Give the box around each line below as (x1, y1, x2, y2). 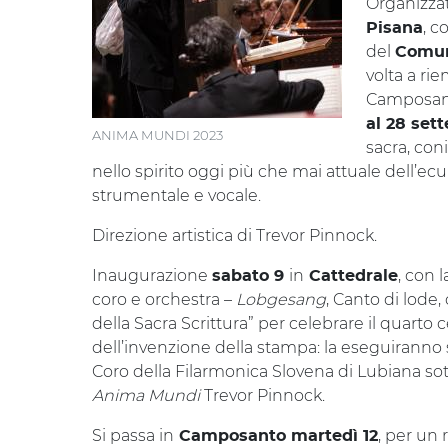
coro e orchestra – (92, 290, 236, 309)
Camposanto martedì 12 (174, 428, 378, 444)
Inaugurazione (92, 266, 212, 285)
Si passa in (92, 426, 174, 445)
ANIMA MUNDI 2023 (92, 127, 223, 143)
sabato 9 (212, 268, 289, 284)
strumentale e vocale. (92, 186, 261, 205)
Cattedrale (304, 268, 398, 284)
